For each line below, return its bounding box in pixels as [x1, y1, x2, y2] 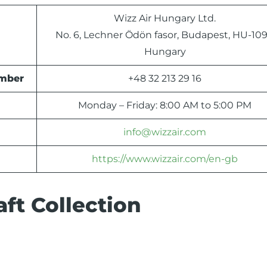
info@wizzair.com [123, 126, 206, 138]
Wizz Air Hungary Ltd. [114, 13, 216, 24]
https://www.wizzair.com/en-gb [92, 153, 238, 165]
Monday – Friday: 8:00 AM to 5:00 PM [78, 100, 252, 111]
